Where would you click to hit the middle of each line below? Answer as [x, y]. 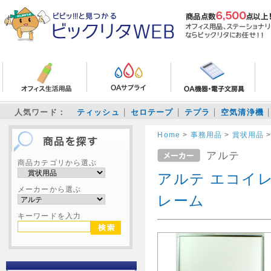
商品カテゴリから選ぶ [57, 162]
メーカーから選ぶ [50, 189]
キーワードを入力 [50, 216]
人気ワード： [40, 112]
